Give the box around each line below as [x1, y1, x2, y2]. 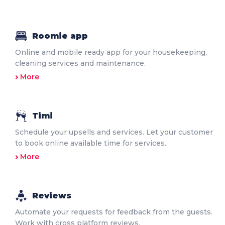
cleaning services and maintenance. [15, 59, 146, 68]
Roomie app [32, 31, 88, 41]
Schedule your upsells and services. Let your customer [15, 128, 213, 137]
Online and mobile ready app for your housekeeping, [15, 48, 207, 57]
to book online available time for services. [15, 139, 166, 148]
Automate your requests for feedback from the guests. [15, 207, 212, 217]
